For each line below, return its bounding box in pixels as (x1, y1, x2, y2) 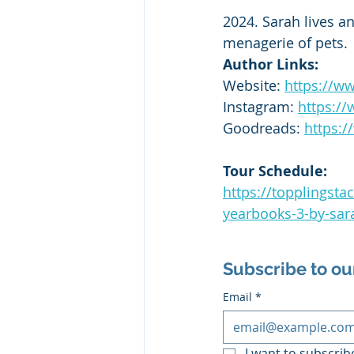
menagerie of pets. (223, 33, 348, 53)
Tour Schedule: (223, 161, 327, 182)
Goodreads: (223, 119, 304, 138)
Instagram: (223, 97, 298, 117)
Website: (223, 76, 284, 96)
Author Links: (223, 55, 318, 75)
